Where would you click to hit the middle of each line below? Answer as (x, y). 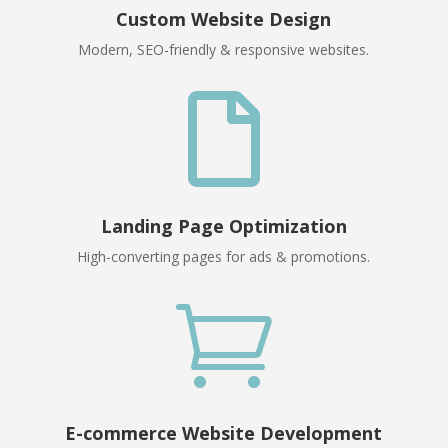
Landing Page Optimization (223, 226)
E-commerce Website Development (224, 433)
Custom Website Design (224, 19)
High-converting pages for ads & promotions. (224, 257)
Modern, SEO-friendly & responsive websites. (224, 50)
